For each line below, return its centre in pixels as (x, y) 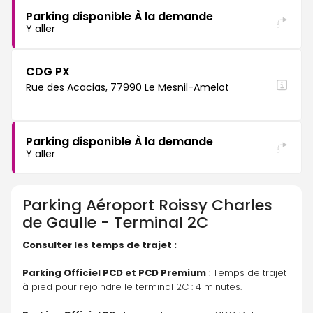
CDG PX (48, 72)
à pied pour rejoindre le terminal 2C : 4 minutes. (132, 287)
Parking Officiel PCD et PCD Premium (114, 273)
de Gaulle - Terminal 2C (115, 223)
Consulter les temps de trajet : (100, 245)
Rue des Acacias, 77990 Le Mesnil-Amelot (128, 87)
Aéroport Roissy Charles (179, 205)
